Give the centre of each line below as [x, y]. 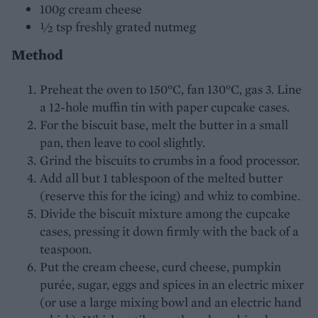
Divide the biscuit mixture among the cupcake [165, 214]
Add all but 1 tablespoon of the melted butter [161, 178]
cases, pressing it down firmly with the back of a [169, 231]
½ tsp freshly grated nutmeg [118, 27]
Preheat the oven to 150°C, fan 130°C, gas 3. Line [171, 89]
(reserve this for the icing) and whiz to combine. [170, 196]
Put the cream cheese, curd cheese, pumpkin [160, 267]
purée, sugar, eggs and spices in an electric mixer [172, 285]
